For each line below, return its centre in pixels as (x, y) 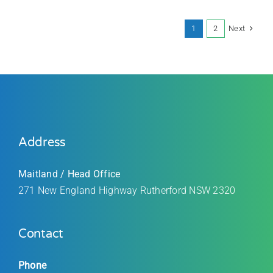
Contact (41, 234)
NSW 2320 (212, 190)
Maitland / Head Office (69, 174)
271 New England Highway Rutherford (104, 190)
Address (42, 142)
